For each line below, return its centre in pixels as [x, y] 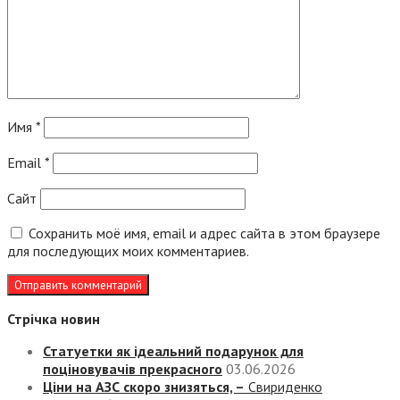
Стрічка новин [54, 318]
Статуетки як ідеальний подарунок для [173, 350]
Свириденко [283, 386]
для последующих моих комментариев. [128, 250]
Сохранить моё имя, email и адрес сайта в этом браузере [204, 233]
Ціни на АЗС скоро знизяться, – [144, 386]
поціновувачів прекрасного [133, 368]
